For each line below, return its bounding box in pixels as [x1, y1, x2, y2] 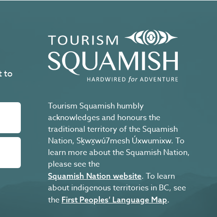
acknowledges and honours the [48, 112, 160, 124]
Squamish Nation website [48, 171, 141, 181]
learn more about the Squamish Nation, [48, 147, 190, 159]
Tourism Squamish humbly [48, 100, 144, 112]
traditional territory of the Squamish [48, 124, 178, 136]
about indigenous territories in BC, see [48, 182, 186, 194]
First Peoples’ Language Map [62, 195, 167, 205]
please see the [48, 158, 100, 170]
